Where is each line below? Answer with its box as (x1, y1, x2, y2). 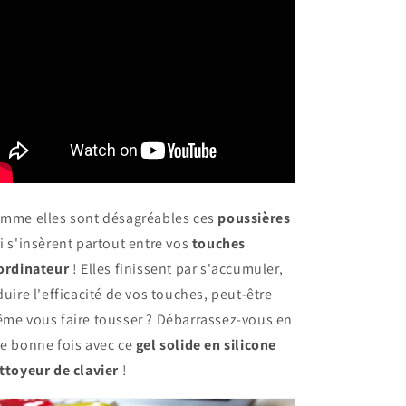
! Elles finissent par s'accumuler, (69, 259, 284, 278)
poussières (217, 208, 291, 227)
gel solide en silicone (135, 335, 277, 354)
